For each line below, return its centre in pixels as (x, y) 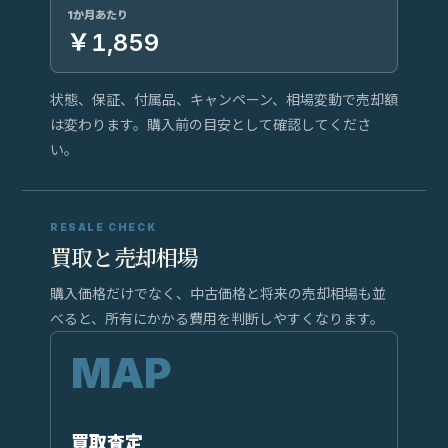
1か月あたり (97, 14)
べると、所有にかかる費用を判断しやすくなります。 (217, 318)
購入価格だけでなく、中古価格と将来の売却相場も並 (218, 293)
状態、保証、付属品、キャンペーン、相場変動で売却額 (224, 99)
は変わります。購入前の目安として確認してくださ (210, 124)
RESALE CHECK (103, 226)
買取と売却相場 (124, 256)
